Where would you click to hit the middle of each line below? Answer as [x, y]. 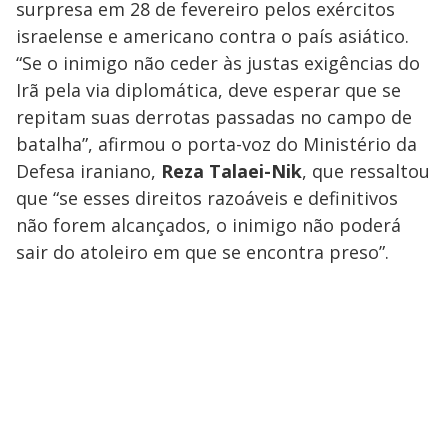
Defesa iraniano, [88, 170]
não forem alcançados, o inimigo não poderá [208, 224]
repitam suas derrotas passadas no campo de [214, 116]
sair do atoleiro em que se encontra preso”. [202, 251]
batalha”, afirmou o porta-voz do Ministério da [216, 143]
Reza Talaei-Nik [231, 170]
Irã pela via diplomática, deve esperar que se [208, 89]
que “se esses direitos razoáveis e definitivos [207, 197]
